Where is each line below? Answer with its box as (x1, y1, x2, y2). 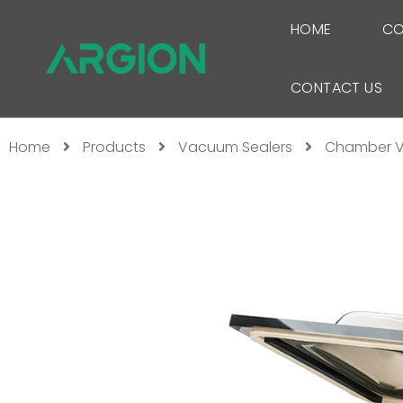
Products (83, 137, 146, 157)
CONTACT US (291, 77, 383, 98)
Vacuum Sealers (178, 137, 292, 157)
